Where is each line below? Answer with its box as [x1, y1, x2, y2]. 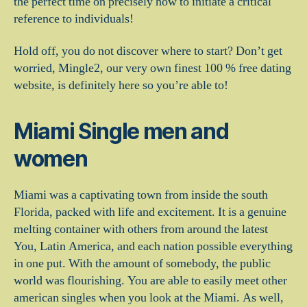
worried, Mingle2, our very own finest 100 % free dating [14, 60, 291, 76]
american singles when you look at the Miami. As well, [14, 290, 284, 306]
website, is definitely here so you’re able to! [14, 77, 228, 93]
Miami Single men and [14, 118, 229, 145]
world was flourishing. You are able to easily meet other [14, 273, 287, 288]
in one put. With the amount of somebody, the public [14, 256, 271, 271]
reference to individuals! [14, 10, 134, 27]
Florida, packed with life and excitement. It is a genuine [14, 204, 286, 220]
